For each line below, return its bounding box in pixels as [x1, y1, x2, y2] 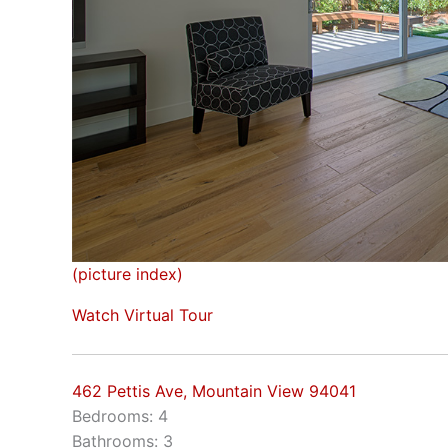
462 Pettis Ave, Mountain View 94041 [72, 380, 356, 401]
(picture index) [72, 264, 183, 285]
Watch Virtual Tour [72, 305, 213, 326]
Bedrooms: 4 [72, 405, 168, 426]
